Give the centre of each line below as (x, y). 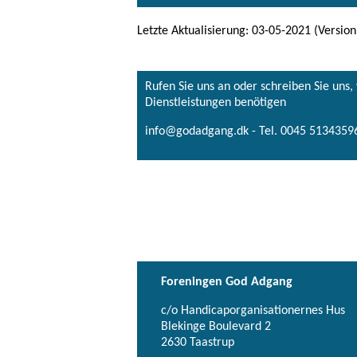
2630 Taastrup (198, 343)
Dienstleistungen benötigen (216, 102)
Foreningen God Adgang (227, 282)
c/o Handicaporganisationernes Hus (253, 311)
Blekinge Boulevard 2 (216, 327)
